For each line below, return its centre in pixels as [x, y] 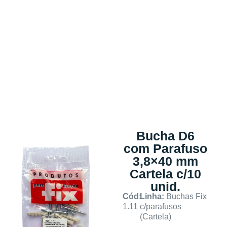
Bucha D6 [165, 136]
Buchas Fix [186, 196]
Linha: [153, 196]
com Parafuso [165, 148]
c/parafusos [160, 206]
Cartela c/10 [165, 174]
